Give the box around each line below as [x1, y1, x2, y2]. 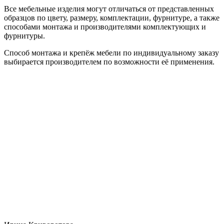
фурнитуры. [4, 31, 45, 40]
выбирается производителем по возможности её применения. [4, 57, 214, 66]
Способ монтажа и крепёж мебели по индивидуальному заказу [4, 48, 219, 57]
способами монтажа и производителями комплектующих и [4, 22, 206, 31]
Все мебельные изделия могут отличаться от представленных [4, 4, 214, 13]
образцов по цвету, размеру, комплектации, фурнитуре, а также [4, 13, 219, 22]
